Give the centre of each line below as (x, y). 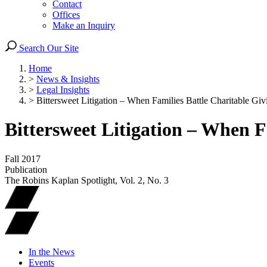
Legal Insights (63, 90)
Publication (26, 169)
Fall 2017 (23, 159)
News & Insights (68, 79)
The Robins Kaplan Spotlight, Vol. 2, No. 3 (87, 180)
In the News (52, 252)
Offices (66, 15)
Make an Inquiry (84, 25)
